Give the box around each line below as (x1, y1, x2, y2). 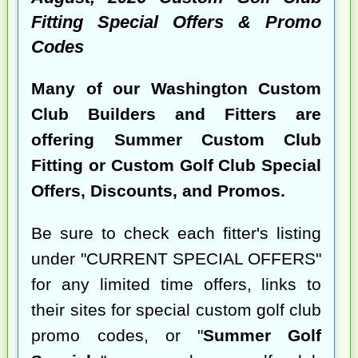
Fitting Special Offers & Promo (31, 12, 322, 33)
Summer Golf (203, 325, 322, 344)
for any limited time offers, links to (31, 274, 322, 293)
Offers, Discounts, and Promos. (31, 181, 286, 200)
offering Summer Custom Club (31, 129, 322, 149)
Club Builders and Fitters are (31, 104, 322, 123)
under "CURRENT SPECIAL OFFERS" (31, 249, 322, 268)
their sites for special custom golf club (31, 300, 322, 319)
